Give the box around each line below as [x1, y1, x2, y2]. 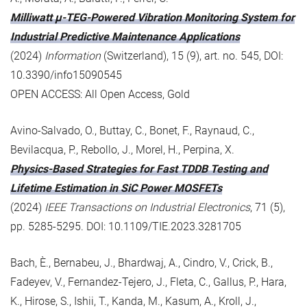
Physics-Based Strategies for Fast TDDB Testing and [10, 162, 268, 175]
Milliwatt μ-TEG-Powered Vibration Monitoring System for [10, 10, 295, 24]
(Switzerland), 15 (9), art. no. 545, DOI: [103, 49, 283, 62]
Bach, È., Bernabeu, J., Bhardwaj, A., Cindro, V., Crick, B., [10, 256, 273, 269]
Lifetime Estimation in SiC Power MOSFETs [10, 181, 222, 195]
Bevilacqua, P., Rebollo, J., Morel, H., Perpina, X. [10, 143, 234, 156]
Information [45, 49, 103, 62]
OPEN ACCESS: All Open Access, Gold [10, 87, 190, 101]
